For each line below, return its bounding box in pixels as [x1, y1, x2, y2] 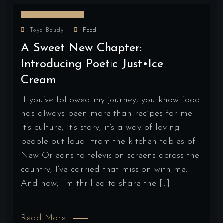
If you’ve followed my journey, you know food [21, 95, 200, 105]
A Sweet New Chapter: [21, 42, 142, 54]
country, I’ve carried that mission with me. [21, 164, 187, 174]
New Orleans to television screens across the [21, 150, 199, 160]
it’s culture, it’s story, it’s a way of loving [21, 122, 180, 132]
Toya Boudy [30, 27, 64, 33]
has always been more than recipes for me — [21, 109, 202, 118]
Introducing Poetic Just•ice [21, 58, 163, 70]
